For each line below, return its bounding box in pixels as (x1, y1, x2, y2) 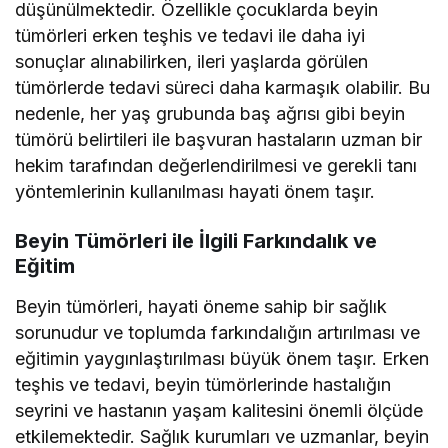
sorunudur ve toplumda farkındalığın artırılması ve (15, 322, 421, 344)
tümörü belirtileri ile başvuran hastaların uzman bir (15, 129, 423, 151)
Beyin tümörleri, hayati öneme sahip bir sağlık (15, 296, 388, 318)
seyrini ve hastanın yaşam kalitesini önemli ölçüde (15, 400, 424, 422)
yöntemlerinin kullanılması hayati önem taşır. (15, 181, 376, 203)
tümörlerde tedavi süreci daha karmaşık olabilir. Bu (15, 77, 431, 99)
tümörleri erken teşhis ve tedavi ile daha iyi (15, 25, 366, 47)
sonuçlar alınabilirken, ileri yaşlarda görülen (15, 51, 369, 73)
